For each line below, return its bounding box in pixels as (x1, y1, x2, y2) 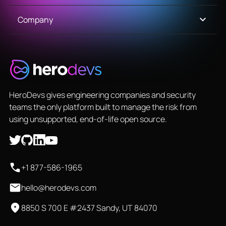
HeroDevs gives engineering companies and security (9, 89, 196, 100)
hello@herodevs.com (21, 182, 96, 193)
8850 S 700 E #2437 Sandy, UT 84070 (21, 202, 157, 213)
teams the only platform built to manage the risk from (9, 101, 197, 112)
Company (17, 14, 53, 25)
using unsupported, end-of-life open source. (9, 113, 167, 125)
